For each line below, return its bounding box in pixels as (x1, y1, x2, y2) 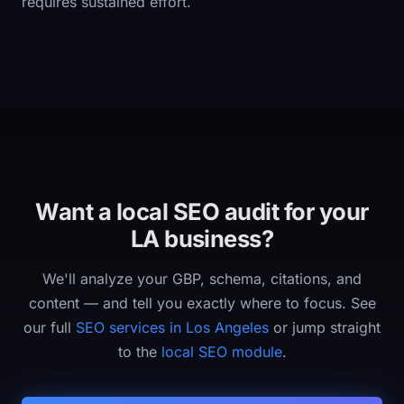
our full (23, 318, 76, 336)
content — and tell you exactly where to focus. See (28, 294, 376, 312)
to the (117, 343, 161, 361)
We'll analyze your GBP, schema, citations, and (42, 270, 362, 288)
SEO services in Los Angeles (76, 318, 269, 336)
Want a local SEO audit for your (35, 197, 369, 225)
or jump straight (269, 318, 381, 336)
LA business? (130, 225, 274, 252)
